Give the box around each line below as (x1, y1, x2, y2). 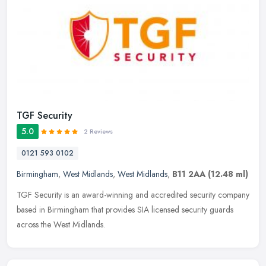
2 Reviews (84, 127, 113, 137)
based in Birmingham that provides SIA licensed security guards (17, 204, 233, 216)
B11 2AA (172, 168, 205, 180)
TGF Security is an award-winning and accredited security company (17, 189, 249, 201)
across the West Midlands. (17, 218, 105, 231)
